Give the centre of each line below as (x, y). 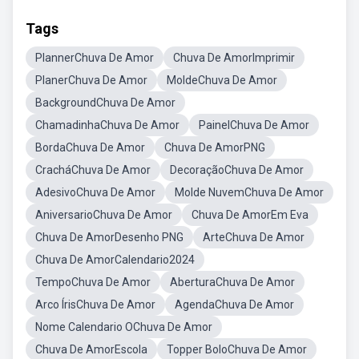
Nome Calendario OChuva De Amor (124, 327)
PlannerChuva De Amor (95, 58)
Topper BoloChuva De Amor (237, 349)
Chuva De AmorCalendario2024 (115, 260)
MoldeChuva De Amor (222, 80)
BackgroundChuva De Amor (105, 103)
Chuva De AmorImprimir (234, 58)
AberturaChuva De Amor (232, 282)
